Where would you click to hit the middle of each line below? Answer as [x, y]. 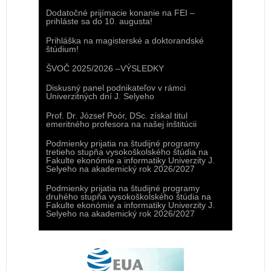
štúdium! [62, 49]
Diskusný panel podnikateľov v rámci [116, 88]
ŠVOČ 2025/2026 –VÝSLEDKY [105, 68]
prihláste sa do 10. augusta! [99, 21]
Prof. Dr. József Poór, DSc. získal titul [117, 116]
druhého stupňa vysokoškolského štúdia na [129, 197]
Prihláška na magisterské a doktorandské [125, 41]
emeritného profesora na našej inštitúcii [121, 124]
